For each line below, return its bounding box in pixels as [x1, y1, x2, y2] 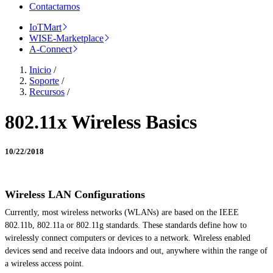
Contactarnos [29, 1, 80, 12]
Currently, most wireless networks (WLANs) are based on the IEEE [5, 208, 239, 218]
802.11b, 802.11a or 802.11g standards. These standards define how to [5, 221, 247, 230]
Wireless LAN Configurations [5, 188, 145, 201]
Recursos [29, 87, 65, 97]
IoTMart [29, 22, 62, 33]
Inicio [29, 65, 51, 76]
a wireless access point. [5, 259, 87, 269]
